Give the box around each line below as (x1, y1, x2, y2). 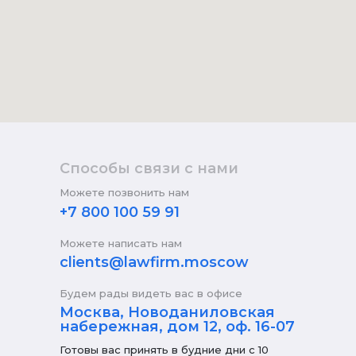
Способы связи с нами (60, 159, 238, 177)
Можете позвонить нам (60, 185, 189, 199)
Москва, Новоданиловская (60, 303, 275, 321)
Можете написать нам (60, 236, 182, 250)
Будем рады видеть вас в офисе (60, 286, 242, 300)
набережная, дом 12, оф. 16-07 (60, 317, 295, 335)
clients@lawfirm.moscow (60, 253, 249, 271)
